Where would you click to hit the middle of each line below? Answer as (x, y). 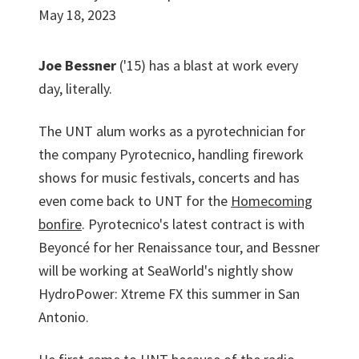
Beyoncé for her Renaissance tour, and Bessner (179, 247)
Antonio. (64, 317)
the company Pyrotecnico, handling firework (171, 154)
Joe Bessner (77, 65)
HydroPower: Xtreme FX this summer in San (169, 294)
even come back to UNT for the (135, 201)
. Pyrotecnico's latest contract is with (193, 224)
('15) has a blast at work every (207, 65)
